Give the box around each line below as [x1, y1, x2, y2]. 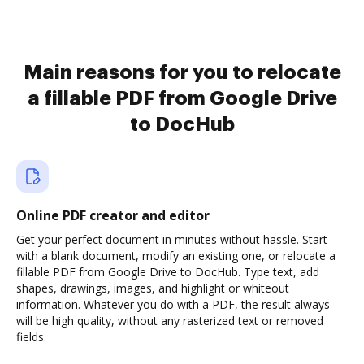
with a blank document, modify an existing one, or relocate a [16, 248, 336, 263]
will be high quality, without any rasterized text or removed [16, 313, 323, 328]
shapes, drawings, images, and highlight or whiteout [16, 280, 289, 296]
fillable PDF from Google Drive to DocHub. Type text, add [16, 264, 319, 279]
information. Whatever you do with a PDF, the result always [16, 297, 330, 312]
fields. [16, 329, 46, 344]
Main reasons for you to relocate [23, 63, 341, 82]
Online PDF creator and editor [16, 206, 210, 224]
